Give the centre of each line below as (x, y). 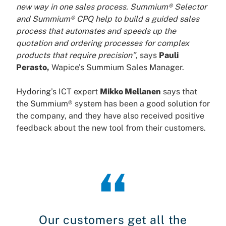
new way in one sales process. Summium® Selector (111, 7)
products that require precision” (76, 55)
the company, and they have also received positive (110, 116)
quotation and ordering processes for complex (103, 43)
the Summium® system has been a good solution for (113, 104)
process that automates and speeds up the (96, 31)
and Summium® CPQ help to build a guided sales (108, 19)
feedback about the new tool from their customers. (111, 128)
